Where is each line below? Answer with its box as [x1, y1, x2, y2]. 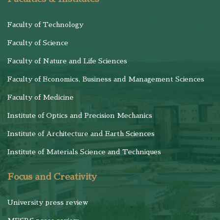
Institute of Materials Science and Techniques [7, 148, 161, 155]
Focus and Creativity [7, 172, 97, 181]
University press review [7, 199, 88, 206]
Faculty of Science [7, 39, 68, 46]
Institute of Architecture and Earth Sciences [7, 130, 155, 137]
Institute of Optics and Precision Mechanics [7, 112, 152, 119]
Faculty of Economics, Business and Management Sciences [7, 76, 204, 82]
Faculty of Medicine [7, 94, 74, 101]
